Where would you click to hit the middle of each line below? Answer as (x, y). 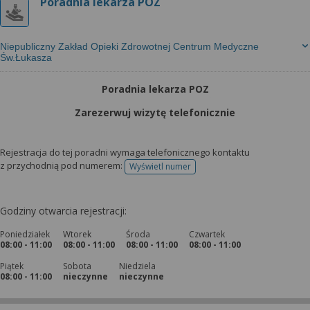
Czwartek (207, 234)
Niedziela (137, 266)
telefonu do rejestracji (202, 171)
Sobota (77, 266)
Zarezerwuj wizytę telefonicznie (155, 112)
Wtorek (77, 234)
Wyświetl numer (160, 166)
